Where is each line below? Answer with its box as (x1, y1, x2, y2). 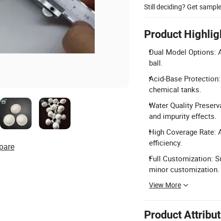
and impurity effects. (149, 110, 217, 121)
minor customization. (149, 164, 220, 174)
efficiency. (149, 137, 182, 147)
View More (149, 180, 181, 189)
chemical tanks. (149, 84, 201, 94)
